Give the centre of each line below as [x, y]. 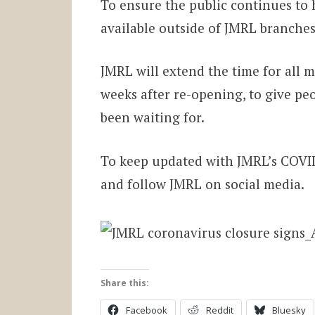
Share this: [124, 283]
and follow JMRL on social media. [202, 184]
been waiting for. [152, 117]
